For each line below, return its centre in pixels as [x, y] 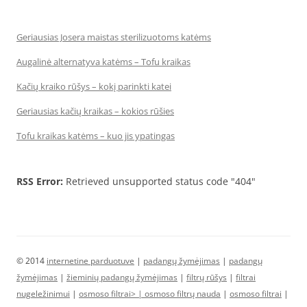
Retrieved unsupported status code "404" [159, 181]
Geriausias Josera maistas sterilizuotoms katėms [114, 37]
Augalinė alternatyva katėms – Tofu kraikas [103, 62]
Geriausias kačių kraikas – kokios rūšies [95, 111]
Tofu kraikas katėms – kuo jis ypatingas [96, 136]
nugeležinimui [43, 294]
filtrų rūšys [207, 277]
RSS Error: [40, 181]
